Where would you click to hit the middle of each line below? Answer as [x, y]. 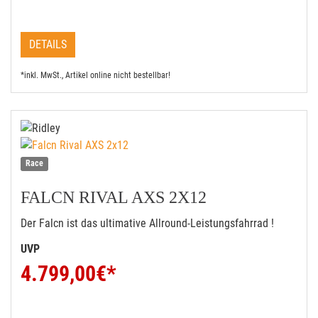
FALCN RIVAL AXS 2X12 [114, 197]
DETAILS [48, 44]
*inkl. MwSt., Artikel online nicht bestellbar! [95, 75]
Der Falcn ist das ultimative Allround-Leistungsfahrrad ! [147, 223]
